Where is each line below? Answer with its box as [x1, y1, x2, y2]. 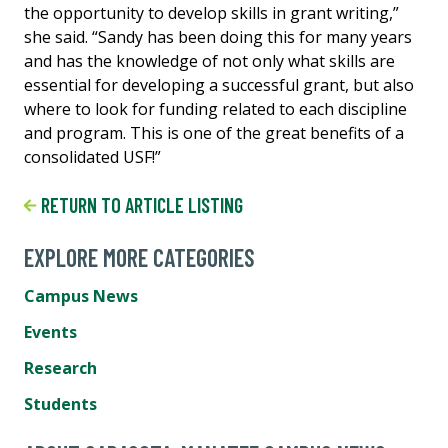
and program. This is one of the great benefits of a [24, 121, 404, 144]
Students [24, 392, 97, 415]
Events [24, 320, 77, 343]
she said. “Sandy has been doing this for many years [24, 25, 412, 48]
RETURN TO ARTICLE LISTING [36, 192, 243, 217]
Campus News [24, 284, 138, 307]
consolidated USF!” [24, 145, 161, 168]
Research [24, 356, 97, 379]
